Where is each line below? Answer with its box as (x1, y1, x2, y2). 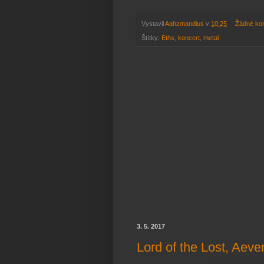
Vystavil (141, 20, 165, 28)
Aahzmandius (165, 20, 204, 28)
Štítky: (141, 34, 161, 42)
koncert (178, 34, 200, 42)
